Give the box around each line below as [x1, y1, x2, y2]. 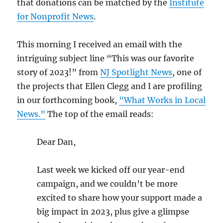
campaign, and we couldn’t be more [37, 178, 178, 189]
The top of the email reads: [45, 109, 154, 119]
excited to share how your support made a [37, 192, 203, 203]
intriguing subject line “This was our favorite [17, 53, 195, 63]
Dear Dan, [37, 136, 76, 147]
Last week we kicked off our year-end [37, 164, 185, 175]
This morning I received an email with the [17, 39, 183, 49]
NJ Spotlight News [100, 67, 173, 77]
